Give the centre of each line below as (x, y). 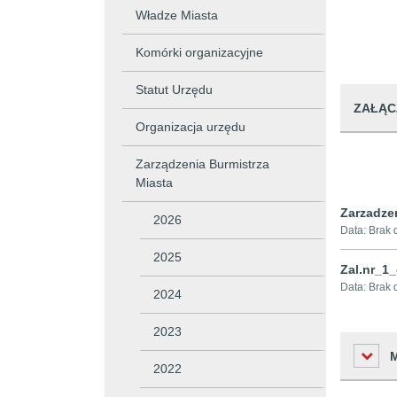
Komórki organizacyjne (199, 52)
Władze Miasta (177, 15)
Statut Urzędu (174, 90)
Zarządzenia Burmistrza (202, 164)
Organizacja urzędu (191, 127)
